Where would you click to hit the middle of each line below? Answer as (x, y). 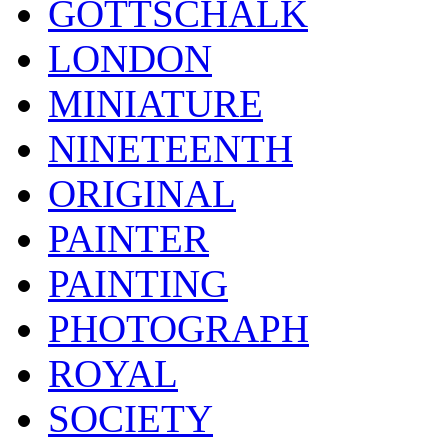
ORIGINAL (142, 194)
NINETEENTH (170, 149)
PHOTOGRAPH (178, 329)
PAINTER (128, 239)
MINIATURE (155, 104)
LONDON (130, 59)
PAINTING (138, 284)
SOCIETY (130, 419)
